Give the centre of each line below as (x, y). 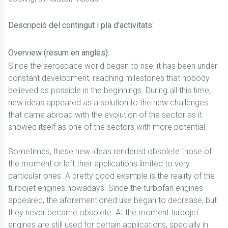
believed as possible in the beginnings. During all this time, (109, 90)
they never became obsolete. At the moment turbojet (103, 212)
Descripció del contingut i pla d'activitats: (81, 25)
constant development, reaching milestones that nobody (109, 78)
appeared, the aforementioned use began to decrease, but (112, 200)
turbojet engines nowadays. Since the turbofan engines (106, 188)
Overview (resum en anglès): (59, 53)
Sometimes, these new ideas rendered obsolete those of (110, 151)
